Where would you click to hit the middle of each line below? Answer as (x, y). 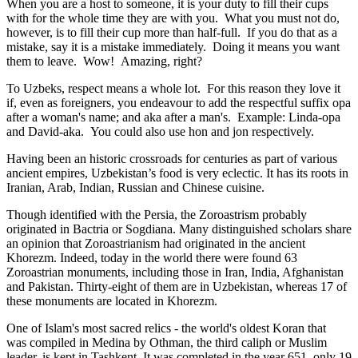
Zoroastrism (229, 214)
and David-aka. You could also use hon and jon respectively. (160, 131)
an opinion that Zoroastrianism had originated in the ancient (156, 243)
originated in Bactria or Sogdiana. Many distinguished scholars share (179, 229)
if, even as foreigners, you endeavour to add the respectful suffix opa (179, 102)
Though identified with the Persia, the (103, 214)
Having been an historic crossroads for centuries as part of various (172, 158)
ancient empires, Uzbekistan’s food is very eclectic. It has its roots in (177, 173)
